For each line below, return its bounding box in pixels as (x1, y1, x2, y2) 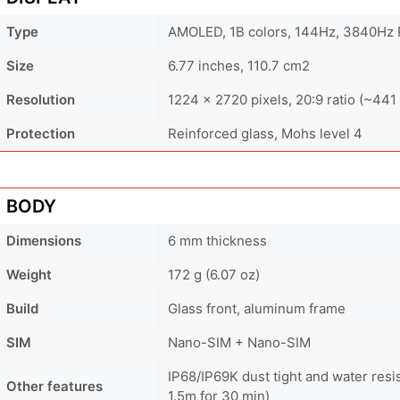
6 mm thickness (168, 231, 267, 249)
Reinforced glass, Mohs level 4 (168, 124, 362, 142)
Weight (6, 265, 52, 283)
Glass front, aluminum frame (168, 299, 346, 317)
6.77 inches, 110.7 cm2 (168, 56, 310, 74)
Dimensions (6, 231, 81, 249)
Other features (6, 377, 103, 395)
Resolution (6, 90, 75, 108)
